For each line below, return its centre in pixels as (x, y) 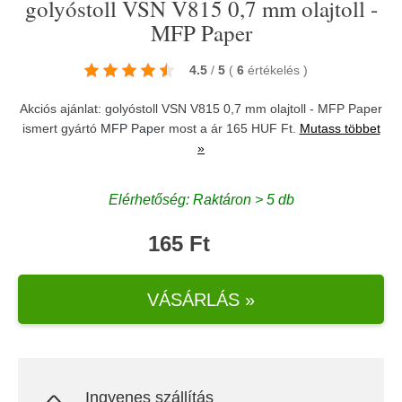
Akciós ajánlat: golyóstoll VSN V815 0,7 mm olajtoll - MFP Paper (201, 109)
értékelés (275, 70)
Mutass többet (340, 128)
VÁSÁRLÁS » (201, 299)
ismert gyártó (61, 128)
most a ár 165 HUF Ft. (232, 128)
